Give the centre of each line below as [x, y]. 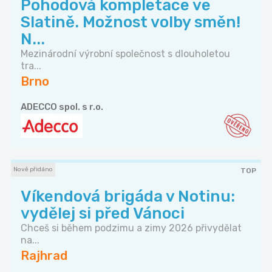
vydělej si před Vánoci [103, 214]
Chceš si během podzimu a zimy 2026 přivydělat [131, 228]
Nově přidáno [33, 170]
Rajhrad [44, 256]
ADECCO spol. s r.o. [62, 107]
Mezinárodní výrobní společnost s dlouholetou [125, 54]
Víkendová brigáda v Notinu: [128, 197]
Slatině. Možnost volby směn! [131, 22]
